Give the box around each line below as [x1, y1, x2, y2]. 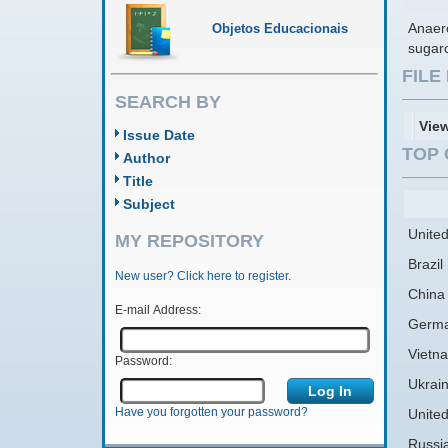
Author [123, 150, 170, 166]
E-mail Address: [114, 303, 201, 318]
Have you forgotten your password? [114, 405, 308, 420]
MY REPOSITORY [115, 231, 264, 251]
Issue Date [123, 127, 195, 143]
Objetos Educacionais [212, 21, 348, 36]
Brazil [408, 255, 443, 272]
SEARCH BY [115, 92, 221, 112]
